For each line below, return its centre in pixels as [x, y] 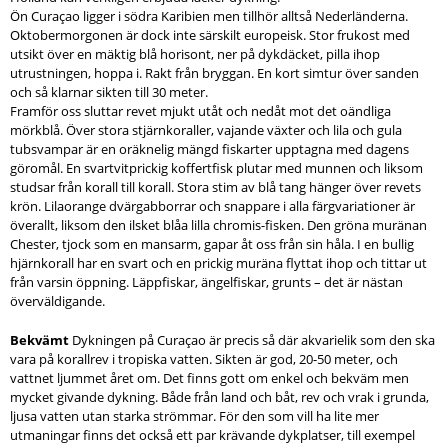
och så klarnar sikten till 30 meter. [109, 91]
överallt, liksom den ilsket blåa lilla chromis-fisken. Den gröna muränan [218, 224]
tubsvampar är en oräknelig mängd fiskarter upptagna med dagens [209, 148]
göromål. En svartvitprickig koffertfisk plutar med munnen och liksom [216, 167]
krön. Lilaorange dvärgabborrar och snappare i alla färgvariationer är [212, 205]
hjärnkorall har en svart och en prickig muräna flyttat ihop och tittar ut [218, 262]
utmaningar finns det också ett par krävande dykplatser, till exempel [212, 434]
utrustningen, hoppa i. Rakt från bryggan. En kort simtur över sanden [214, 72]
